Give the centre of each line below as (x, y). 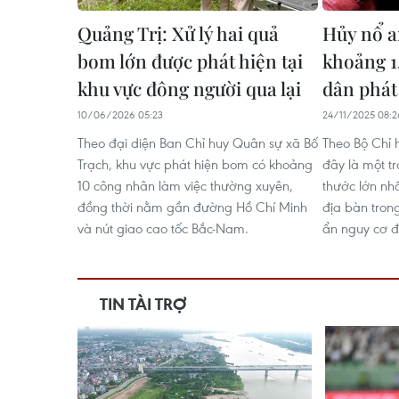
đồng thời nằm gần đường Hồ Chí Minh (192, 207)
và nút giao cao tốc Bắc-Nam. (163, 228)
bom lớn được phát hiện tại (190, 61)
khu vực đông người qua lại (189, 88)
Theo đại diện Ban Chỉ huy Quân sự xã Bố (198, 142)
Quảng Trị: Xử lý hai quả (178, 33)
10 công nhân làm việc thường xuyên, (185, 185)
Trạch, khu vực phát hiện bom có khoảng (195, 164)
